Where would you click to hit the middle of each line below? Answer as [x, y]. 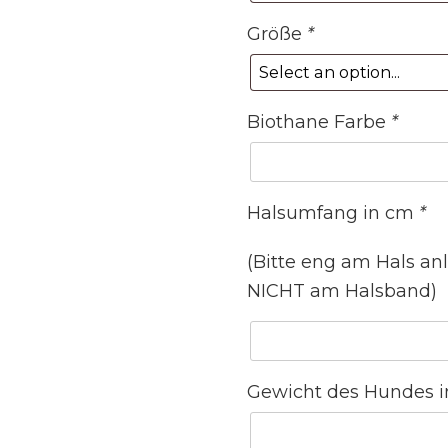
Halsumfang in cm [333, 212]
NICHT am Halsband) [342, 290]
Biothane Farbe [319, 121]
